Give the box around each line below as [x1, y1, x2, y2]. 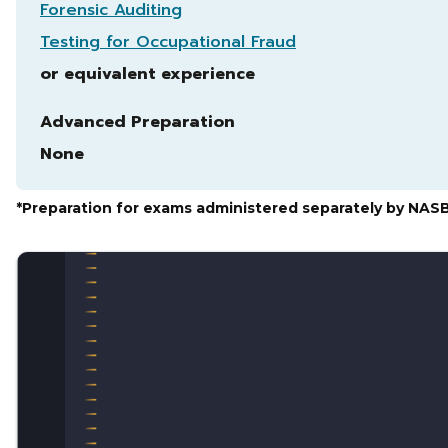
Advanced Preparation [40, 109, 235, 134]
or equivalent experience [40, 61, 255, 86]
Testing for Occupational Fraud [40, 29, 296, 54]
